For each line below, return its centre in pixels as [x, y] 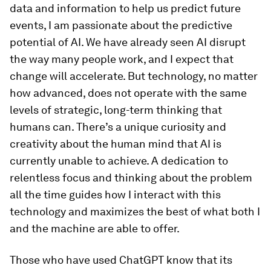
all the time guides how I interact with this [115, 194]
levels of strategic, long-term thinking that [116, 110]
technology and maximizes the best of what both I [135, 211]
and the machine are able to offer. [95, 228]
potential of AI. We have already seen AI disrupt [128, 42]
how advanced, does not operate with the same [128, 93]
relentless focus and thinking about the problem [131, 178]
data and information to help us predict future [125, 8]
